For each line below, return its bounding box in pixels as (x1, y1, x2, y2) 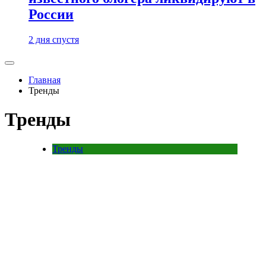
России (28, 7, 74, 23)
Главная (28, 75, 61, 85)
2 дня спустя (28, 34, 79, 45)
